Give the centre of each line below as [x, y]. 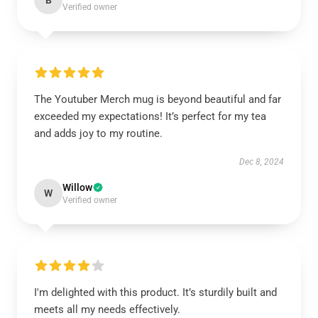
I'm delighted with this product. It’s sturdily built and [155, 292]
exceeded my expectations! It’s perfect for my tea [150, 116]
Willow [77, 187]
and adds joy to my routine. [98, 133]
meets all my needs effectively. [107, 309]
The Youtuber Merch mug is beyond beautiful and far [158, 99]
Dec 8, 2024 [262, 162]
